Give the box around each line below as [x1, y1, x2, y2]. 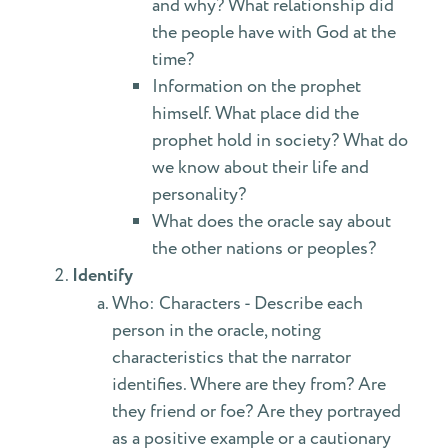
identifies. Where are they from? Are [112, 372, 386, 397]
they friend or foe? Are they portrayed [112, 399, 401, 424]
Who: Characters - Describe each [112, 291, 363, 316]
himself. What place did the [152, 101, 359, 126]
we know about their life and [152, 155, 369, 180]
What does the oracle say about [152, 209, 391, 234]
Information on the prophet [152, 74, 361, 99]
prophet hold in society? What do [152, 128, 408, 153]
